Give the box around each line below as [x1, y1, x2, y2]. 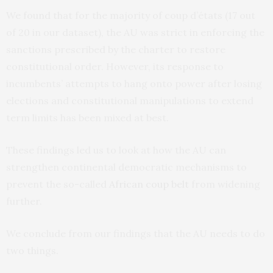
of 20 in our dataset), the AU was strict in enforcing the [6, 26, 264, 38]
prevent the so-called [6, 177, 109, 190]
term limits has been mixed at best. [6, 111, 169, 124]
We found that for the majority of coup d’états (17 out [6, 9, 255, 21]
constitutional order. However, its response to [6, 60, 224, 73]
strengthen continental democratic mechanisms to [6, 160, 247, 173]
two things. [6, 244, 58, 257]
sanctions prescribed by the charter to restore [6, 43, 225, 55]
